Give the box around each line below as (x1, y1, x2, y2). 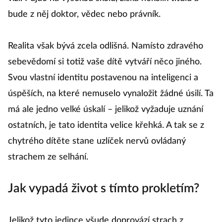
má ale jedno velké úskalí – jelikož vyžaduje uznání (8, 105, 203, 114)
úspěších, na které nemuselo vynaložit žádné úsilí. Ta (8, 89, 214, 99)
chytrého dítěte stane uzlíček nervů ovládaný (8, 137, 186, 146)
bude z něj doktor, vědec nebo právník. (8, 10, 161, 19)
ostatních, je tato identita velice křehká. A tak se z (8, 121, 204, 130)
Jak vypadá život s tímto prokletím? (8, 182, 199, 195)
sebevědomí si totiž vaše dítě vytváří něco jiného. (8, 57, 202, 67)
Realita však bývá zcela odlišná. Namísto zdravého (8, 42, 203, 51)
